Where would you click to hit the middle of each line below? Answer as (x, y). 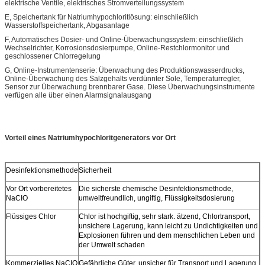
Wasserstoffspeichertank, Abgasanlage (67, 26)
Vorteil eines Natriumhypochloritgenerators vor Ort (90, 138)
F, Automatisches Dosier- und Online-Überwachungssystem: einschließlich (124, 40)
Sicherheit (95, 171)
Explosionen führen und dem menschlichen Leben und (167, 236)
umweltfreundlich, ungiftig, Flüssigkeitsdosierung (157, 198)
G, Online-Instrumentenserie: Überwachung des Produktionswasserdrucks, (125, 71)
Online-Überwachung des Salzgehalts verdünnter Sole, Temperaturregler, (123, 79)
